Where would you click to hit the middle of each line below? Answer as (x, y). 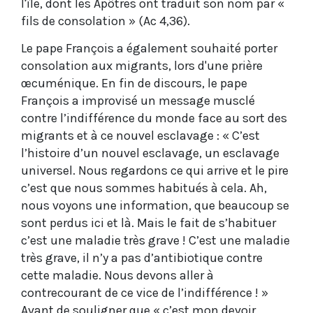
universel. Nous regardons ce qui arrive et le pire (155, 170)
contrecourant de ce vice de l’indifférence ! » (145, 292)
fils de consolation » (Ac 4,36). (105, 21)
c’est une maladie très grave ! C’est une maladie (155, 240)
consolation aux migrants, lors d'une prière (142, 65)
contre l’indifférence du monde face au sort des (154, 118)
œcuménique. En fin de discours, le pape (134, 83)
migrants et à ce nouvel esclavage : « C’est (140, 135)
